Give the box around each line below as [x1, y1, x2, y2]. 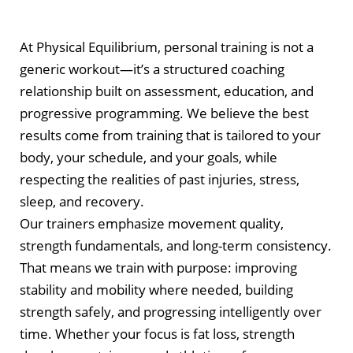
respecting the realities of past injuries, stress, [20, 170, 299, 189]
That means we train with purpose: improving [20, 258, 297, 277]
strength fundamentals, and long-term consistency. [20, 236, 332, 255]
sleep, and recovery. [20, 192, 144, 211]
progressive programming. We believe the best [20, 104, 309, 123]
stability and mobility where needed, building [20, 281, 293, 299]
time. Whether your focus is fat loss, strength [20, 325, 295, 344]
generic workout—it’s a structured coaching [20, 60, 284, 79]
